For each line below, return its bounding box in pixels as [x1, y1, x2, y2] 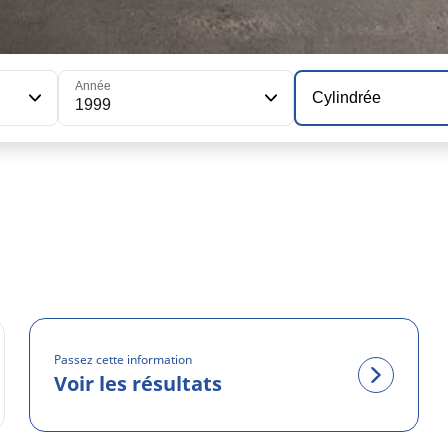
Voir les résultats [54, 370, 223, 398]
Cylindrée [312, 89, 382, 106]
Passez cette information [54, 351, 193, 369]
